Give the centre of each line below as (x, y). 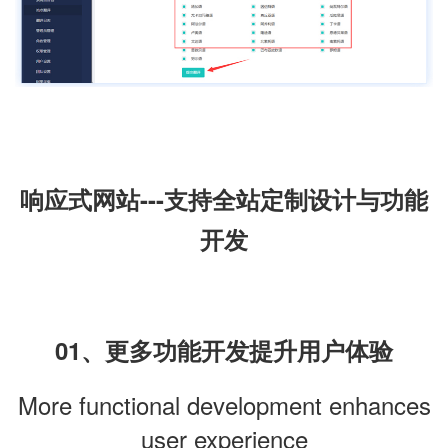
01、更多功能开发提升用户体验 (224, 350)
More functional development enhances (224, 405)
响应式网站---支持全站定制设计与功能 (224, 198)
